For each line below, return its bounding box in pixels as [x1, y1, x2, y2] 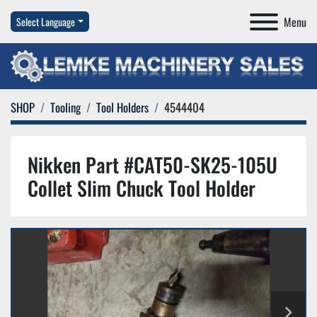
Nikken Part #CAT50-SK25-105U [28, 150, 277, 180]
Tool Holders [96, 98, 149, 117]
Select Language [16, 14, 75, 29]
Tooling [50, 98, 81, 117]
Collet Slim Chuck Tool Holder [28, 173, 255, 203]
